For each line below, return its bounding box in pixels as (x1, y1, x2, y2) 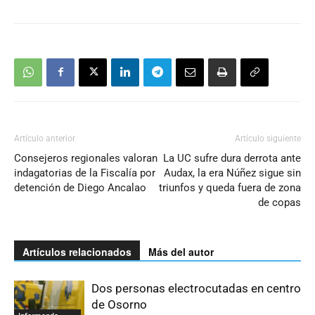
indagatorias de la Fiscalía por (14, 166, 155, 179)
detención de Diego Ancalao (14, 181, 146, 194)
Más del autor (148, 244, 214, 259)
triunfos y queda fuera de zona (159, 181, 301, 194)
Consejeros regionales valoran (14, 151, 157, 165)
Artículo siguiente (235, 133, 301, 143)
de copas (258, 195, 301, 209)
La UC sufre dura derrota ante (163, 151, 301, 165)
